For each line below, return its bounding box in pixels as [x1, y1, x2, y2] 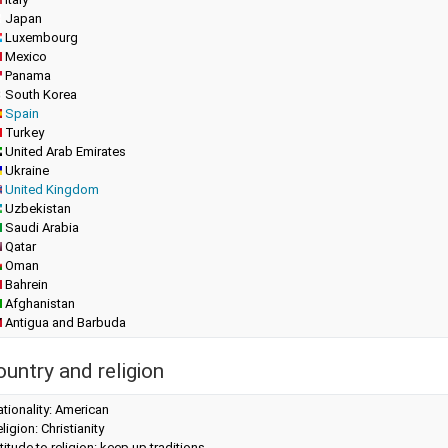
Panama [2, 68, 51, 83]
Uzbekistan [2, 201, 71, 216]
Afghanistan [2, 296, 75, 311]
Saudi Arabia [2, 220, 79, 235]
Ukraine [2, 163, 49, 178]
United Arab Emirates [2, 144, 126, 159]
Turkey [2, 125, 44, 140]
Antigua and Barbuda [2, 315, 126, 330]
